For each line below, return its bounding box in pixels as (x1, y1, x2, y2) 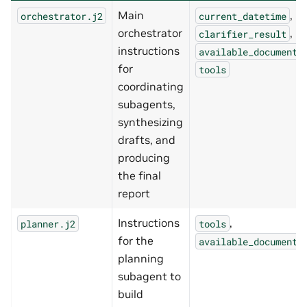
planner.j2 (21, 217, 75, 230)
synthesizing (118, 115, 183, 130)
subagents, (118, 97, 175, 112)
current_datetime (199, 9, 286, 23)
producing (118, 151, 170, 165)
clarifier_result (199, 27, 286, 40)
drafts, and (118, 133, 175, 147)
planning (118, 251, 164, 266)
